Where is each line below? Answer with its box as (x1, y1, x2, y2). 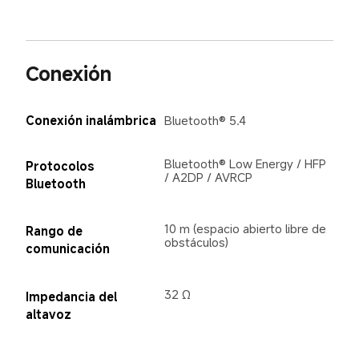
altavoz (25, 305, 71, 322)
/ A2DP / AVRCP (163, 169, 252, 186)
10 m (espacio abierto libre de (163, 220, 329, 237)
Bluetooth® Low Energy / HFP (163, 155, 329, 172)
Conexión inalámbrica (25, 111, 156, 128)
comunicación (25, 240, 110, 257)
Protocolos (25, 158, 98, 175)
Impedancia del (25, 288, 120, 305)
